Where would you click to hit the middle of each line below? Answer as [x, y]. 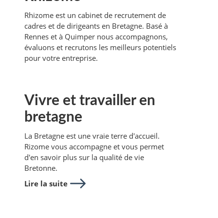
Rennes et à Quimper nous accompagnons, [96, 36]
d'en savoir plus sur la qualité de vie [84, 157]
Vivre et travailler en [90, 100]
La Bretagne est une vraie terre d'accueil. [92, 136]
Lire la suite [46, 183]
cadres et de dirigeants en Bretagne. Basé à [96, 26]
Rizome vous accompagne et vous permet [94, 146]
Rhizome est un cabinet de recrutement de [95, 15]
